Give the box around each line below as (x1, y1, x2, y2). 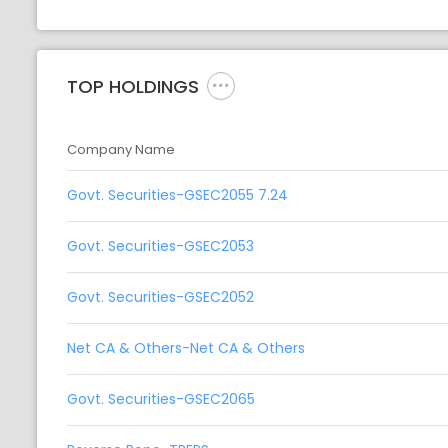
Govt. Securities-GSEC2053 (67, 236, 254, 257)
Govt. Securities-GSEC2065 (67, 389, 255, 410)
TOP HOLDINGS (67, 73, 199, 99)
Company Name (67, 140, 175, 160)
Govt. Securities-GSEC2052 (67, 287, 254, 308)
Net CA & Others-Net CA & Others (67, 338, 305, 359)
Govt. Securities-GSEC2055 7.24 (67, 185, 288, 206)
